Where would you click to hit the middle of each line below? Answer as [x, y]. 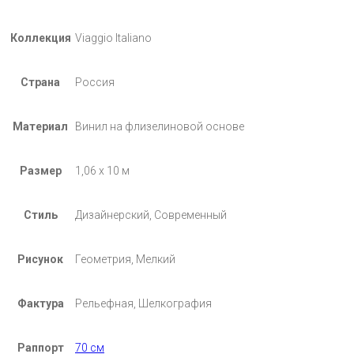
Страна [40, 82]
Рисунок [40, 259]
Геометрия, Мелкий [125, 259]
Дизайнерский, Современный [151, 215]
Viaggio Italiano [113, 38]
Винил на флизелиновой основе [160, 126]
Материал [40, 126]
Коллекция [40, 38]
